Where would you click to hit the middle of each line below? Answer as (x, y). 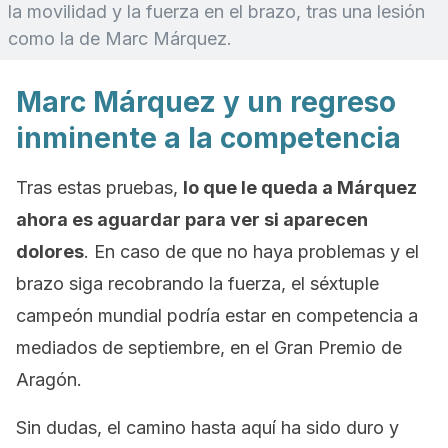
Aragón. (49, 379)
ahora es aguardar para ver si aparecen (192, 219)
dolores (50, 251)
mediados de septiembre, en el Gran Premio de (209, 347)
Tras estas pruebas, (99, 187)
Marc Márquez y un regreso (206, 102)
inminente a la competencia (208, 138)
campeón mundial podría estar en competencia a (217, 315)
